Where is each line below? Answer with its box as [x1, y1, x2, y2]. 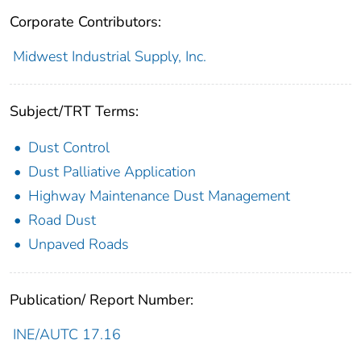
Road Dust [28, 210, 96, 230]
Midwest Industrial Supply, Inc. [12, 46, 206, 66]
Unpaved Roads [28, 234, 129, 254]
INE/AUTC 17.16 [12, 324, 121, 344]
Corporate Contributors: [10, 11, 161, 31]
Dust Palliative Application [28, 161, 196, 181]
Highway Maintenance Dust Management [28, 185, 290, 205]
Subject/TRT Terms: [10, 101, 139, 121]
